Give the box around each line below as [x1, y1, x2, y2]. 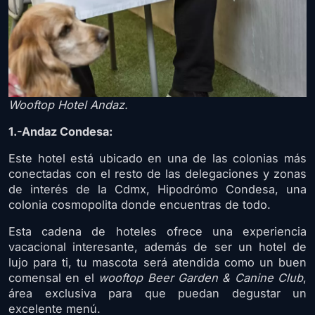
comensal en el [8, 270, 99, 285]
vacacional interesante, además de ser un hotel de [8, 239, 307, 254]
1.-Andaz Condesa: [8, 124, 112, 139]
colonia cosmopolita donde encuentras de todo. [8, 197, 271, 212]
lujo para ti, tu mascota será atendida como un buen [8, 255, 307, 269]
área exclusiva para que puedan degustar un [8, 285, 307, 300]
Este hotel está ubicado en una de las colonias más [8, 150, 307, 165]
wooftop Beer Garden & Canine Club [98, 270, 303, 285]
